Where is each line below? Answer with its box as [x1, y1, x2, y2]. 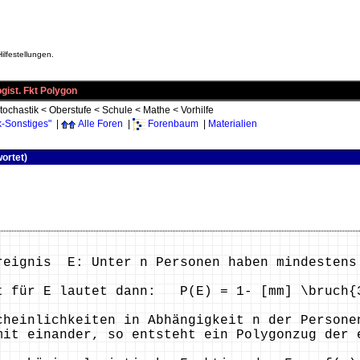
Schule [102, 104, 133, 116]
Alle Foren [78, 118, 123, 130]
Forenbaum [148, 118, 198, 130]
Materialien [208, 118, 257, 130]
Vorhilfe [181, 104, 214, 116]
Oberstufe [49, 104, 92, 116]
